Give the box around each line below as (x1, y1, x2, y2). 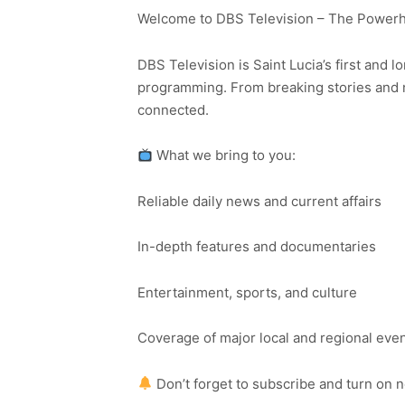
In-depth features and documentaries (137, 238, 376, 256)
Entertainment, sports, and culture (137, 283, 357, 301)
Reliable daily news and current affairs (137, 192, 381, 210)
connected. (137, 100, 209, 118)
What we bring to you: (153, 146, 297, 165)
